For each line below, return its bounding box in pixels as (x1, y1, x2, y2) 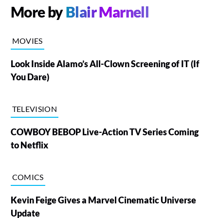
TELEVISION (12, 104, 57, 113)
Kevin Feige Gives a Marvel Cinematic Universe (10, 194, 196, 205)
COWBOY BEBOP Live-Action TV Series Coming (10, 126, 199, 137)
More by (10, 2, 66, 20)
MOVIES (12, 36, 43, 45)
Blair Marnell (65, 2, 149, 20)
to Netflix (10, 139, 48, 150)
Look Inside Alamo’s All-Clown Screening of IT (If (10, 58, 200, 69)
